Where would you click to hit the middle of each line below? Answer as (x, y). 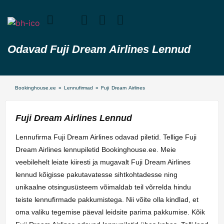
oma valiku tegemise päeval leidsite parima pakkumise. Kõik (110, 212)
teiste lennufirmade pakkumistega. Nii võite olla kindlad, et (107, 200)
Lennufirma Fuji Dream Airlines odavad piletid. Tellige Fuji (106, 137)
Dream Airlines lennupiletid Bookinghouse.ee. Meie (96, 150)
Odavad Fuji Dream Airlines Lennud (99, 49)
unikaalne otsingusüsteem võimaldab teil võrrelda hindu (103, 187)
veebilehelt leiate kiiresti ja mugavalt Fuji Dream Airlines (103, 162)
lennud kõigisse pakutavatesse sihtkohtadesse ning (96, 175)
